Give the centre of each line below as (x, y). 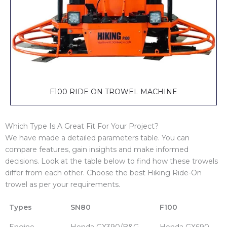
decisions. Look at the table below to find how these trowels (111, 161)
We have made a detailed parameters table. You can (97, 138)
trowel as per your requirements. (63, 184)
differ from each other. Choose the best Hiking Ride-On (103, 173)
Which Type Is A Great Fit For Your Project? (82, 126)
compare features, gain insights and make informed (97, 149)
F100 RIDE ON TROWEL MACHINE (113, 91)
